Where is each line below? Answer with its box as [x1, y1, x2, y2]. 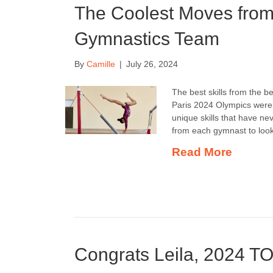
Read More [172, 146, 232, 158]
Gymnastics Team [74, 29, 219, 49]
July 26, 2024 [126, 59, 178, 69]
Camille [87, 59, 115, 69]
